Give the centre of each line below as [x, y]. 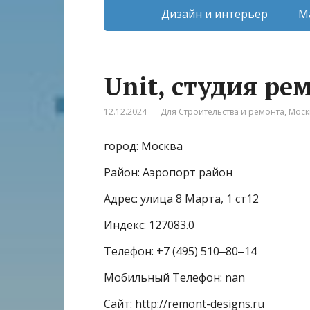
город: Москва [143, 146]
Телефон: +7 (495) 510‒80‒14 [180, 251]
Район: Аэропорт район [168, 172]
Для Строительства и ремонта [222, 111]
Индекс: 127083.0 [149, 225]
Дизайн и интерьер [214, 13]
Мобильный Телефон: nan [174, 277]
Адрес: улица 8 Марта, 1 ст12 [181, 198]
